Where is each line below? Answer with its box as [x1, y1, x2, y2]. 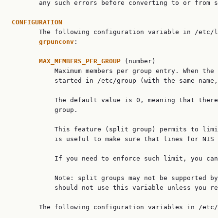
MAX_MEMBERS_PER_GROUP [39, 57, 125, 65]
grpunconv [39, 38, 74, 45]
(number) [125, 57, 156, 65]
